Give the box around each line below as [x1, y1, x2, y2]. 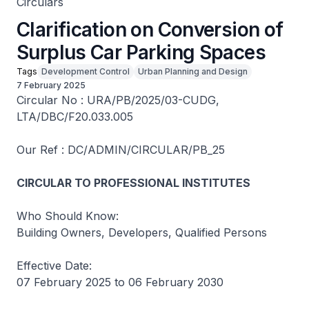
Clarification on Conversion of [17, 18, 283, 41]
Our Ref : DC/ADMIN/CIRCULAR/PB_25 [17, 143, 225, 157]
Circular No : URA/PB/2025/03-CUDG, [17, 93, 219, 107]
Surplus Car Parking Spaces [17, 41, 266, 64]
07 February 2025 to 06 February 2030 [17, 275, 223, 289]
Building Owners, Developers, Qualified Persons [17, 226, 267, 239]
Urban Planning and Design [138, 66, 248, 77]
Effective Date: [17, 259, 92, 272]
